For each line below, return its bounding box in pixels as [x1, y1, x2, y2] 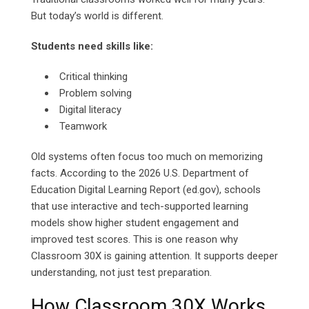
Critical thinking [59, 70, 128, 83]
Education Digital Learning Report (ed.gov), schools [31, 183, 261, 197]
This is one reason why [133, 233, 238, 246]
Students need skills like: [31, 40, 153, 53]
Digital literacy [59, 103, 121, 117]
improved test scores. [31, 233, 133, 246]
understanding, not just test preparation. [31, 266, 212, 279]
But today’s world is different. [31, 10, 163, 23]
